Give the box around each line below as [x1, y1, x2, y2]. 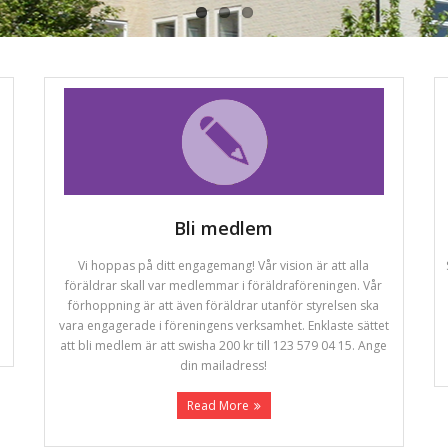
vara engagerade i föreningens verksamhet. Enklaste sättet [58, 317, 389, 335]
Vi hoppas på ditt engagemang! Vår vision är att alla [78, 257, 370, 275]
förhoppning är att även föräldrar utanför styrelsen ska [68, 297, 380, 315]
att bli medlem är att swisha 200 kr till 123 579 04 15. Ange [60, 337, 388, 355]
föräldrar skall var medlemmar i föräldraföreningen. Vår [65, 277, 383, 295]
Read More [186, 397, 249, 415]
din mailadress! [180, 357, 268, 375]
